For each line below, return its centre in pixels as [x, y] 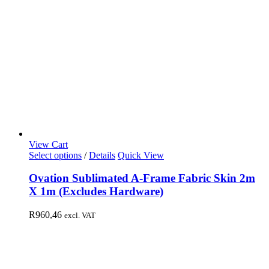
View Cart [48, 144]
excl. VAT [80, 215]
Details [102, 155]
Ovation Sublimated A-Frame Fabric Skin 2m [142, 178]
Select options [55, 155]
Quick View [141, 155]
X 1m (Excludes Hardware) [96, 192]
